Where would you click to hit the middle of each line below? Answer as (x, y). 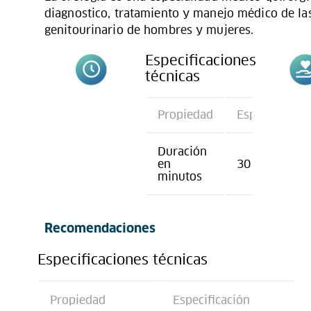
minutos (179, 176)
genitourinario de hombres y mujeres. (149, 30)
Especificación (211, 300)
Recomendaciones (100, 229)
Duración (182, 151)
